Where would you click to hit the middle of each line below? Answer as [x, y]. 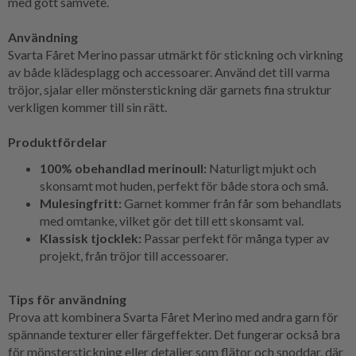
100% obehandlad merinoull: [123, 168]
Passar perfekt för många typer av [235, 238]
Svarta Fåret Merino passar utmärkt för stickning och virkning [176, 54]
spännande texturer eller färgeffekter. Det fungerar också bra [174, 334]
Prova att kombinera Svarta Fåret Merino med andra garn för [173, 316]
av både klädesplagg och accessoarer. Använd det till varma [169, 72]
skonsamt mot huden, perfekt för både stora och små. [184, 185]
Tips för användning [67, 299]
